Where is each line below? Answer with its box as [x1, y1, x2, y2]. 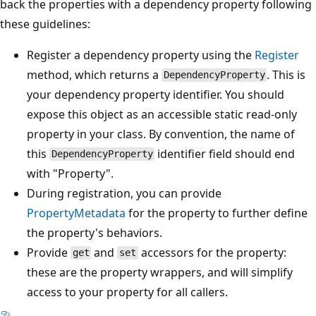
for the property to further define [126, 205, 308, 221]
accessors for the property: [138, 244, 286, 260]
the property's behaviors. [27, 224, 162, 241]
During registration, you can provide [27, 185, 221, 201]
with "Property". [27, 165, 114, 181]
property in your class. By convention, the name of [27, 126, 295, 142]
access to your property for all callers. [27, 284, 228, 300]
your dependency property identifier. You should [27, 86, 284, 102]
